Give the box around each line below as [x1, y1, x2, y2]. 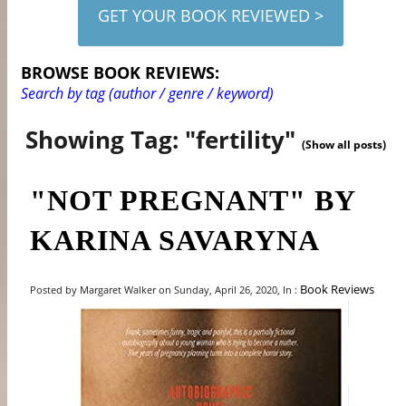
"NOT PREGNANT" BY [30, 183, 356, 217]
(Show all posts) [302, 136, 387, 152]
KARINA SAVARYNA [30, 223, 321, 256]
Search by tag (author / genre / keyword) [21, 82, 275, 103]
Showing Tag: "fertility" [25, 122, 303, 156]
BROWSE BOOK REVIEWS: [21, 61, 220, 83]
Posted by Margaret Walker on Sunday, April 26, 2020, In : [30, 283, 301, 297]
